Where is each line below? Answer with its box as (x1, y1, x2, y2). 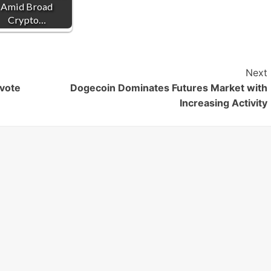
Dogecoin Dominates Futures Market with (70, 82, 267, 94)
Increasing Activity (179, 97, 267, 109)
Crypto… (7, 14, 46, 26)
